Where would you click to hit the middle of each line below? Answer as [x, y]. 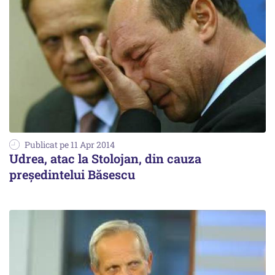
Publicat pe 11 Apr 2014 [70, 145]
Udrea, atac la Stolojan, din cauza [105, 159]
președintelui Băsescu [72, 175]
